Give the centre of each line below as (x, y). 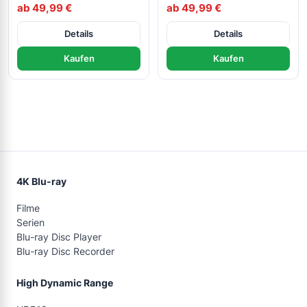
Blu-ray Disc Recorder (65, 251)
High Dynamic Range (65, 283)
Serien (30, 223)
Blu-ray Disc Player (59, 237)
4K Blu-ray (41, 182)
